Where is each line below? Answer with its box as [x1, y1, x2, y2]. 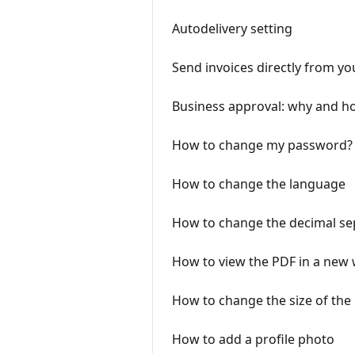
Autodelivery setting [172, 20, 292, 37]
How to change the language [172, 175, 345, 193]
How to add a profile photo [172, 330, 334, 348]
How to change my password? [172, 136, 353, 154]
